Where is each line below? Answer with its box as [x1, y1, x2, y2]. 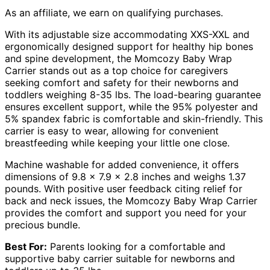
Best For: [5, 240, 47, 253]
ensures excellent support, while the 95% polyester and [5, 101, 258, 113]
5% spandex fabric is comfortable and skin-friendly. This [5, 113, 263, 125]
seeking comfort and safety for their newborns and [5, 77, 239, 89]
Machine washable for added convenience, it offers [5, 159, 239, 171]
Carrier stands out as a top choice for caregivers [5, 64, 228, 77]
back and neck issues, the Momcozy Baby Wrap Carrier [5, 195, 257, 207]
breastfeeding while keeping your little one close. [5, 137, 230, 149]
